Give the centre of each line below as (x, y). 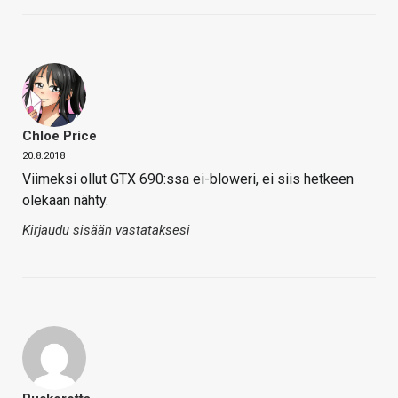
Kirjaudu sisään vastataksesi (106, 230)
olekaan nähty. (65, 200)
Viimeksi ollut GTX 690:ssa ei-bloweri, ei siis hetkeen (188, 179)
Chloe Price (60, 135)
